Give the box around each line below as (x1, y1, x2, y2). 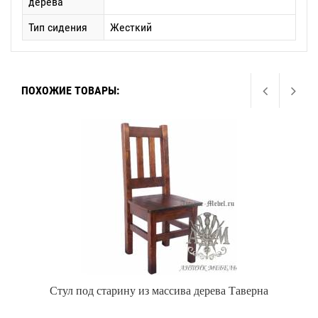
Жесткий (110, 21, 152, 34)
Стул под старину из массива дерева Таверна (50, 283, 268, 297)
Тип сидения (28, 21, 87, 34)
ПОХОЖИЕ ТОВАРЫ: (21, 84, 119, 97)
